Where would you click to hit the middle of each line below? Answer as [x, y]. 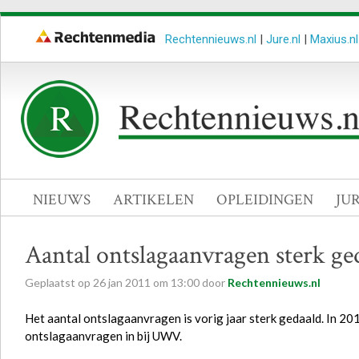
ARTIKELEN [153, 200]
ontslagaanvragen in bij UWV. [103, 336]
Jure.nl [283, 39]
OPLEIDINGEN [265, 200]
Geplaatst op [59, 282]
